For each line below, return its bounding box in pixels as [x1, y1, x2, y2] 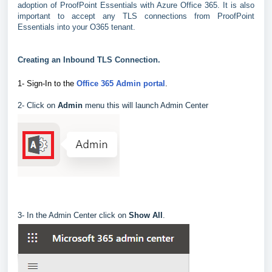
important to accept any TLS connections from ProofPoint [18, 12, 254, 21]
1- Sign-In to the [18, 79, 76, 88]
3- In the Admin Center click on [18, 211, 129, 220]
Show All [129, 211, 163, 220]
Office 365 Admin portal [76, 79, 165, 88]
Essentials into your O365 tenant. [18, 22, 135, 32]
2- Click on [18, 101, 58, 110]
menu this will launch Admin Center [85, 101, 208, 110]
